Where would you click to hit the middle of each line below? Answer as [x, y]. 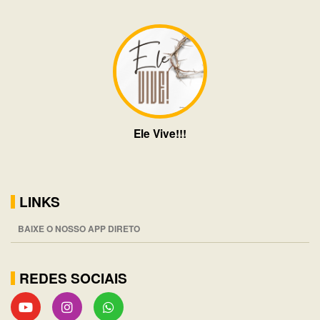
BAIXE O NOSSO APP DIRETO [79, 228]
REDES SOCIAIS [73, 277]
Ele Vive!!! [160, 133]
